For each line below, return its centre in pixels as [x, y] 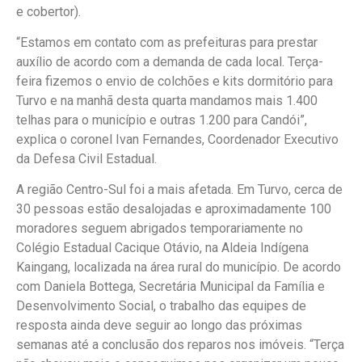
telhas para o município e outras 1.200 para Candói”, [162, 120]
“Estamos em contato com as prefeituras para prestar [167, 42]
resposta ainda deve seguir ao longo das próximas [159, 326]
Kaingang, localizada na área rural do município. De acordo [179, 267]
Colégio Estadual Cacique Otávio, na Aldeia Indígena [162, 248]
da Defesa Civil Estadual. [86, 158]
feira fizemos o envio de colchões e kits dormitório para [175, 81]
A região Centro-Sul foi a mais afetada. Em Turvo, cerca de [179, 190]
